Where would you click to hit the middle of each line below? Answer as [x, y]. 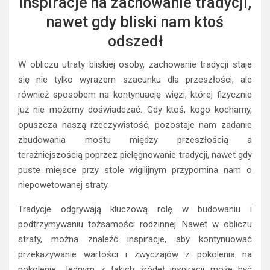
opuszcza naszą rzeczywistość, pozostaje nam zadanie [135, 125]
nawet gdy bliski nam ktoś [135, 22]
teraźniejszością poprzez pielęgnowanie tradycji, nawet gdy [135, 155]
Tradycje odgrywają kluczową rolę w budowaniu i [135, 209]
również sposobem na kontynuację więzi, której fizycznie [135, 95]
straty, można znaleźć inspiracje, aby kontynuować [135, 240]
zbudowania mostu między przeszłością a [135, 140]
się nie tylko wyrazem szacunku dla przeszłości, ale [135, 80]
